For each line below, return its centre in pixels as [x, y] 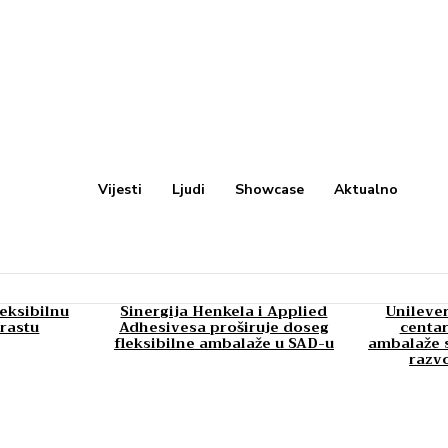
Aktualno [366, 189]
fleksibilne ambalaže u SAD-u [223, 343]
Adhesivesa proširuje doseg [223, 327]
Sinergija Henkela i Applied [224, 311]
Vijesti [120, 189]
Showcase [270, 189]
